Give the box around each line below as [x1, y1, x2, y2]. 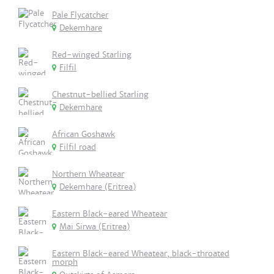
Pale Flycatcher [52, 10, 108, 20]
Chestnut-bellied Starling [52, 89, 149, 100]
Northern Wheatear [52, 169, 124, 179]
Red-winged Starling [52, 50, 131, 60]
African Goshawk [52, 129, 115, 139]
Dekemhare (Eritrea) [59, 182, 136, 192]
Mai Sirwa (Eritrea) [59, 221, 130, 232]
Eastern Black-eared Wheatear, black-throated [52, 248, 229, 259]
